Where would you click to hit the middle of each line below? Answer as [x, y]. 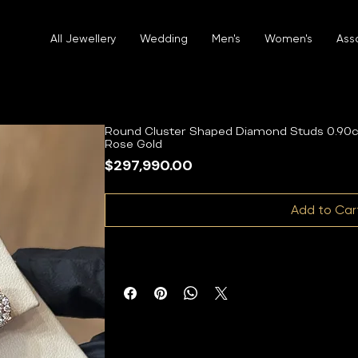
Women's [288, 38]
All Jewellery [83, 38]
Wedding [164, 38]
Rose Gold [133, 143]
